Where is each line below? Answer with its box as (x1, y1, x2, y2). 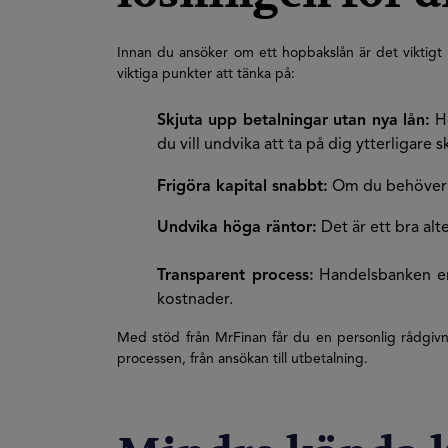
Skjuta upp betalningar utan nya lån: (157, 113, 431, 129)
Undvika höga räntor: (157, 220, 317, 236)
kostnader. (157, 292, 233, 308)
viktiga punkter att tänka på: (117, 67, 295, 81)
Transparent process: (157, 268, 314, 284)
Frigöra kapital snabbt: (157, 179, 328, 195)
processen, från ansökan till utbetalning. (117, 352, 368, 366)
